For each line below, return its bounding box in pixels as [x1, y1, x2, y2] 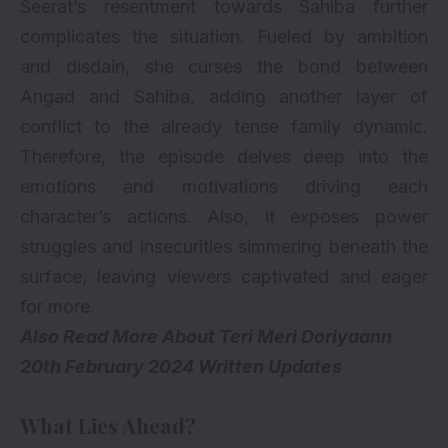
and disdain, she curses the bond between [20, 56, 428, 78]
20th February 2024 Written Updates [20, 356, 342, 378]
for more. [20, 296, 95, 318]
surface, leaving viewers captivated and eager [20, 266, 428, 288]
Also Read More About [20, 326, 219, 348]
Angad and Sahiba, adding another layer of [20, 86, 428, 108]
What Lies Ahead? [20, 411, 196, 440]
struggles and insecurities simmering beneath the [20, 236, 428, 258]
